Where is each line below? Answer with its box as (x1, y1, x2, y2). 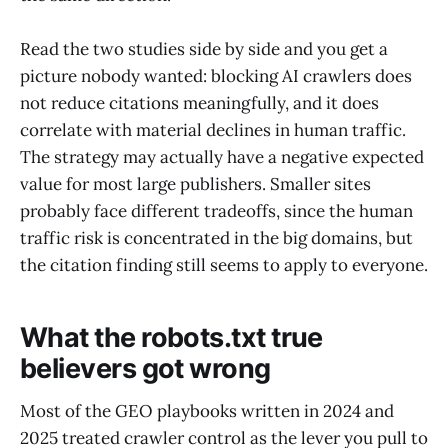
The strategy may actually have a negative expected (20, 145, 424, 168)
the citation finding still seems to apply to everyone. (20, 253, 428, 276)
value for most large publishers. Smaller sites (20, 172, 371, 195)
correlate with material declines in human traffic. (20, 118, 406, 141)
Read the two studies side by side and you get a (20, 37, 388, 60)
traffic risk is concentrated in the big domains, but (20, 226, 413, 249)
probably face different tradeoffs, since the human (20, 199, 413, 222)
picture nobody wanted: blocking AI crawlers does (20, 64, 412, 87)
